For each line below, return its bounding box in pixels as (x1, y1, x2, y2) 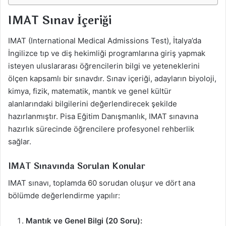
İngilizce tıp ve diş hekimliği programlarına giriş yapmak (8, 48, 205, 59)
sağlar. (8, 137, 31, 147)
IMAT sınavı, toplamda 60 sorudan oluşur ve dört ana (8, 178, 195, 188)
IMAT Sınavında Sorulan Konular (8, 159, 145, 174)
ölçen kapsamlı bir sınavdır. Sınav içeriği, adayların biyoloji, (8, 74, 216, 84)
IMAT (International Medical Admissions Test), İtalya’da (8, 36, 201, 46)
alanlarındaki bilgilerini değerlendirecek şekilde (8, 99, 177, 109)
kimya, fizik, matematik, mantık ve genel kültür (8, 86, 172, 96)
